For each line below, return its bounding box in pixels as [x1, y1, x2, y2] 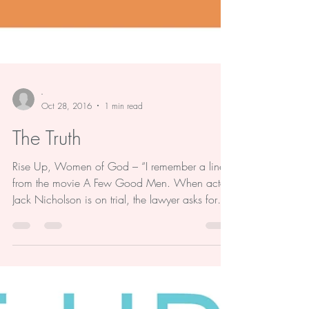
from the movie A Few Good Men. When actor [12, 230, 229, 246]
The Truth [12, 179, 81, 206]
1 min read [104, 154, 143, 167]
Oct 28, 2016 [41, 154, 92, 167]
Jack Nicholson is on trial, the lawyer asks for [12, 246, 217, 262]
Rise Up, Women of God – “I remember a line [12, 213, 225, 229]
